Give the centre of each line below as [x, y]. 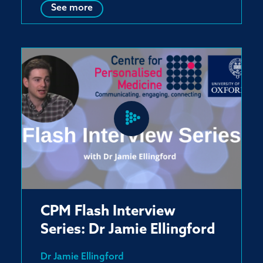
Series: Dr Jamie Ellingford [128, 230]
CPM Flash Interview [108, 212]
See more [72, 8]
